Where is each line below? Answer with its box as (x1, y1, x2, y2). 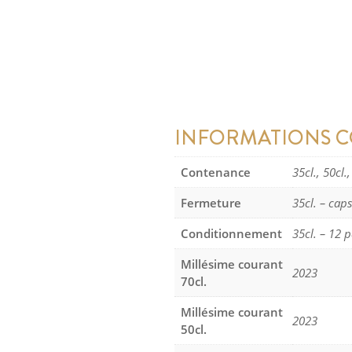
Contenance (181, 164, 251, 181)
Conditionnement (181, 225, 282, 242)
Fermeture (181, 195, 241, 211)
